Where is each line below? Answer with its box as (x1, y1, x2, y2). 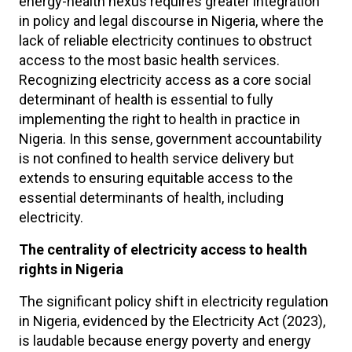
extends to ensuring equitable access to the (19, 170, 293, 186)
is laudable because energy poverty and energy (19, 332, 311, 349)
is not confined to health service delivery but (19, 150, 294, 167)
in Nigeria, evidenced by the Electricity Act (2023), (19, 313, 325, 329)
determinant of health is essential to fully (19, 91, 273, 108)
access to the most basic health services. (19, 52, 280, 68)
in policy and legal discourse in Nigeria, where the (19, 13, 324, 29)
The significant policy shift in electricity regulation (19, 293, 328, 310)
